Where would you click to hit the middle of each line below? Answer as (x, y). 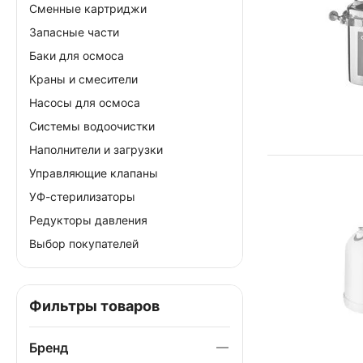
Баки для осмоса (77, 56)
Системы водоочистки (92, 126)
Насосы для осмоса (85, 102)
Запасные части (74, 32)
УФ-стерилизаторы (82, 196)
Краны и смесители (83, 79)
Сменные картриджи (88, 9)
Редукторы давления (88, 220)
